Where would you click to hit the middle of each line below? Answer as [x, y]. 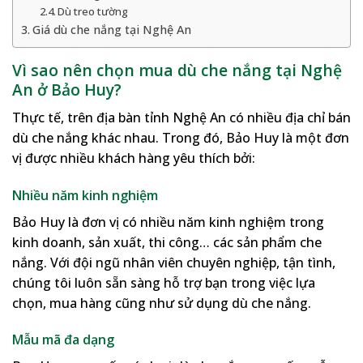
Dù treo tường [93, 12]
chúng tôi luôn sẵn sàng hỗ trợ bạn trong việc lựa [164, 282]
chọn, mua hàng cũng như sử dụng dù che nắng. [162, 303]
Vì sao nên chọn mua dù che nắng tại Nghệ [177, 70]
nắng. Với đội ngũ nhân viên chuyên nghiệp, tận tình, [174, 262]
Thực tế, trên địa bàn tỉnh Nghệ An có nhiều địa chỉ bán [181, 117]
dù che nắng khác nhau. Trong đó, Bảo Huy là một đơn [181, 137]
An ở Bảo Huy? [67, 90]
